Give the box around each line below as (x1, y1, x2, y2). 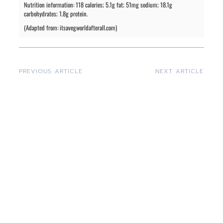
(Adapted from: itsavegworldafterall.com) (24, 22, 117, 32)
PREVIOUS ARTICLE (19, 66, 83, 76)
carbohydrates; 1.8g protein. (24, 8, 88, 18)
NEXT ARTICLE (155, 66, 204, 76)
